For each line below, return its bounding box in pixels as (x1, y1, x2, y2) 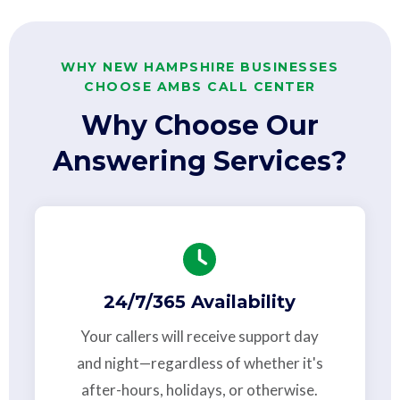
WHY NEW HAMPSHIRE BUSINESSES (61, 59, 339, 76)
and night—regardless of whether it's (76, 354, 323, 373)
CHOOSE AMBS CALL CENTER (84, 79, 316, 96)
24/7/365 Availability (104, 291, 296, 313)
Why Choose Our (80, 109, 319, 143)
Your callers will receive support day (80, 327, 320, 346)
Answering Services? (52, 145, 347, 179)
